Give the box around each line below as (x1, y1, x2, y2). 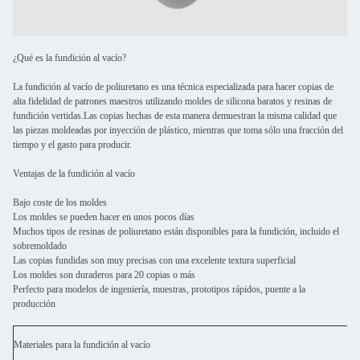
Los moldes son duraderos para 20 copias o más (13, 269, 195, 280)
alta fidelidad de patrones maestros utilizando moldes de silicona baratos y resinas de (13, 96, 332, 107)
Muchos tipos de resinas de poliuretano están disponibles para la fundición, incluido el (13, 226, 339, 237)
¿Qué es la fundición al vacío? (13, 52, 126, 63)
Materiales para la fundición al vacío (14, 339, 150, 350)
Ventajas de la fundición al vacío (13, 168, 135, 179)
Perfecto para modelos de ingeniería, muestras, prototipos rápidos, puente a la (13, 284, 305, 295)
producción (13, 298, 55, 309)
